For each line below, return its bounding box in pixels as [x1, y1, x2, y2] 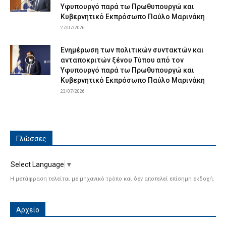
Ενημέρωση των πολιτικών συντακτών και [61, 46, 204, 54]
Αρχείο [16, 206, 39, 214]
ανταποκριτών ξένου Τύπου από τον [61, 56, 184, 65]
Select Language [11, 160, 64, 169]
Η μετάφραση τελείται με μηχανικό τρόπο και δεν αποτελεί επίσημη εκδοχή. [10, 176, 214, 183]
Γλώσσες [16, 135, 46, 143]
